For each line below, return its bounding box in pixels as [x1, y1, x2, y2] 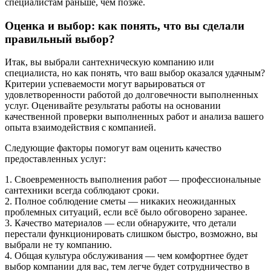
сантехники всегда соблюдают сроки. [5, 185, 159, 196]
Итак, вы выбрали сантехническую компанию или [5, 57, 214, 68]
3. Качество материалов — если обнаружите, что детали [5, 218, 237, 229]
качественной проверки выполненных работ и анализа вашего [5, 111, 264, 122]
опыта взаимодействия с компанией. [5, 122, 156, 133]
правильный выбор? [5, 32, 115, 45]
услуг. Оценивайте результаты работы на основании [5, 100, 221, 111]
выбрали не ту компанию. [5, 240, 112, 250]
